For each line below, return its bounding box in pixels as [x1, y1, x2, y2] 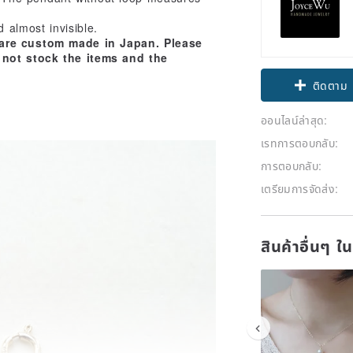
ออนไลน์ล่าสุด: [261, 111, 328, 128]
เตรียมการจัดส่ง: [261, 180, 339, 196]
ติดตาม [313, 94, 347, 110]
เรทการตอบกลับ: [261, 134, 339, 150]
